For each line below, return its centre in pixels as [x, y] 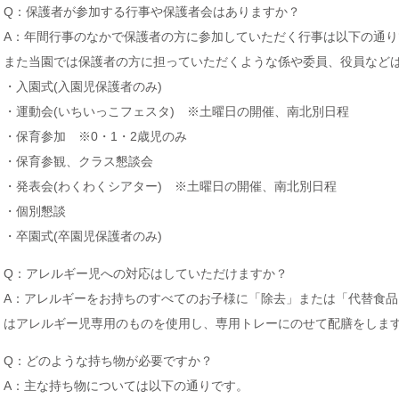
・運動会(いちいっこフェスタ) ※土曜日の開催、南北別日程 [176, 111]
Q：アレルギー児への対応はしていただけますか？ [146, 273]
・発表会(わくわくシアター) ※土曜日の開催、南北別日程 [170, 186]
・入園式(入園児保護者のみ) [83, 86]
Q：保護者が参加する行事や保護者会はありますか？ [152, 12]
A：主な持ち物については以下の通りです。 [126, 386]
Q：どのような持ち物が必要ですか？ [108, 361]
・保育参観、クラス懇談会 [78, 161]
